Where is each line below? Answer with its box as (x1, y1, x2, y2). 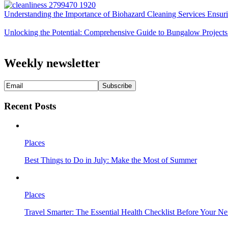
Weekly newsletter (4, 56, 100, 70)
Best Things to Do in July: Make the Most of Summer (24, 156, 197, 165)
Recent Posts (4, 100, 56, 111)
